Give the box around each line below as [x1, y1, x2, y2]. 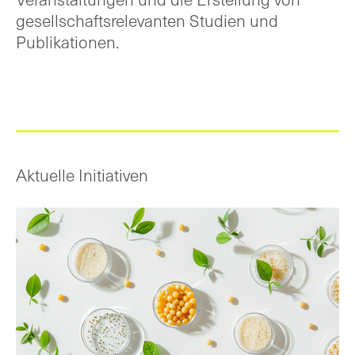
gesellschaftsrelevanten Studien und [16, 9, 278, 32]
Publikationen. [16, 30, 119, 54]
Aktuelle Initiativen [16, 163, 148, 187]
